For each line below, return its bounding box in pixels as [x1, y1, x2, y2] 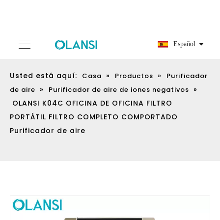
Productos [115, 71, 153, 81]
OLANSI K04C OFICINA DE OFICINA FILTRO [12, 98, 172, 108]
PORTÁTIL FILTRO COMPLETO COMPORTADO [10, 112, 178, 122]
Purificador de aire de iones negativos [49, 85, 189, 94]
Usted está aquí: [10, 71, 77, 81]
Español [173, 40, 195, 48]
